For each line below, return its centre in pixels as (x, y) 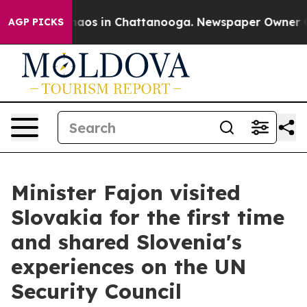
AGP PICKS (36, 22)
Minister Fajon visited (126, 193)
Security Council (96, 291)
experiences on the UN (129, 267)
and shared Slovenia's (126, 242)
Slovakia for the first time (148, 217)
